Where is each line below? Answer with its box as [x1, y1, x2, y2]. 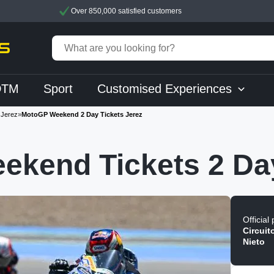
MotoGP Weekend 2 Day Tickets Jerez [21, 111, 143, 118]
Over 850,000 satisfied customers [68, 7, 182, 15]
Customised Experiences [97, 82, 232, 95]
